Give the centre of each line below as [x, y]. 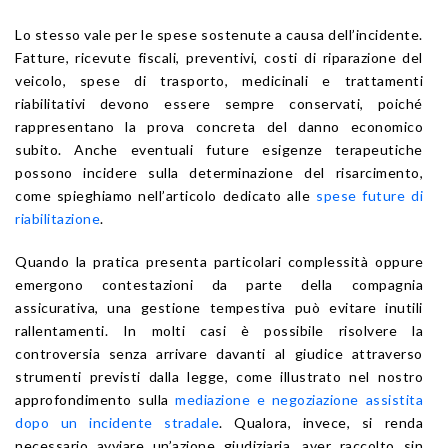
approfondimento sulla [95, 399]
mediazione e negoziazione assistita [299, 399]
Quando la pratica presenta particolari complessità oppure [219, 261]
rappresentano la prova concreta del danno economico [219, 126]
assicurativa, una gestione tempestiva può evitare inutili [219, 307]
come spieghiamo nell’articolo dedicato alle [166, 195]
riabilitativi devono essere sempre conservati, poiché [219, 103]
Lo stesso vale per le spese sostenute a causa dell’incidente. [219, 34]
